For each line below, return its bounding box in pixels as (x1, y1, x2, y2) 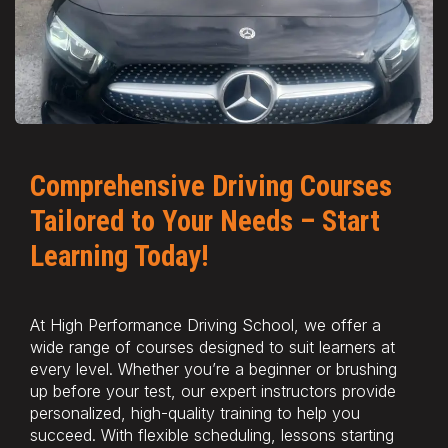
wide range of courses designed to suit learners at (30, 336, 395, 357)
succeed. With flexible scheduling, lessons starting (30, 424, 394, 445)
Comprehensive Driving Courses (30, 168, 392, 203)
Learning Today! (30, 238, 209, 273)
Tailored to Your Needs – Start (30, 203, 380, 238)
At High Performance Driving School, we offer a (30, 314, 381, 335)
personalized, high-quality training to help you (30, 402, 360, 423)
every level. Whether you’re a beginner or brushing (30, 358, 397, 379)
